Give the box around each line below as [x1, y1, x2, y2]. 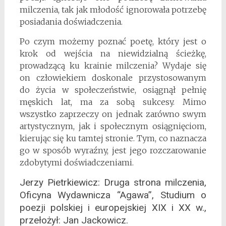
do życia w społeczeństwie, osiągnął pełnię [19, 84, 207, 95]
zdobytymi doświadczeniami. [19, 157, 134, 167]
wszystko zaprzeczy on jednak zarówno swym [19, 108, 207, 119]
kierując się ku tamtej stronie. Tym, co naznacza [19, 133, 207, 143]
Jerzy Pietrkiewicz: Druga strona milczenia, [19, 176, 207, 188]
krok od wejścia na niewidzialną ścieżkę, [19, 48, 207, 59]
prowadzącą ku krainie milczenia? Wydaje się [19, 60, 207, 71]
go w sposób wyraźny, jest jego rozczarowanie [19, 145, 207, 155]
